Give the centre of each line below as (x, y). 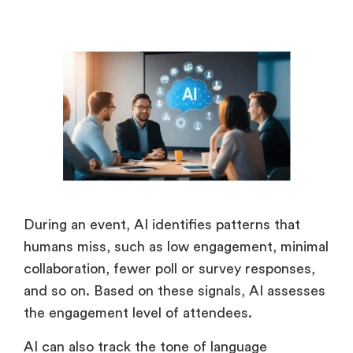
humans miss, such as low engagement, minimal (176, 247)
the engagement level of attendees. (138, 313)
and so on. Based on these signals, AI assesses (175, 291)
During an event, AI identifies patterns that (162, 225)
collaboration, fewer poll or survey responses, (169, 269)
